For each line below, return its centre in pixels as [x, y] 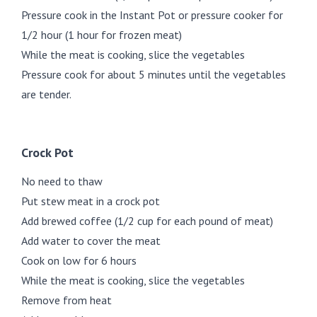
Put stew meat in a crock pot [91, 201]
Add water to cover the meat [91, 240]
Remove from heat [67, 300]
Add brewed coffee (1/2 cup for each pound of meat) [147, 220]
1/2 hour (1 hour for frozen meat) [102, 34]
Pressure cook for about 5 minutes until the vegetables [154, 74]
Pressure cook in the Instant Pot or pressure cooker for [152, 15]
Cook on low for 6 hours [79, 260]
